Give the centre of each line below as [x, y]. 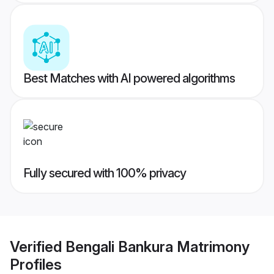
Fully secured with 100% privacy [105, 173]
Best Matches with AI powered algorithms [129, 79]
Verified [38, 246]
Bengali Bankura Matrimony [157, 246]
